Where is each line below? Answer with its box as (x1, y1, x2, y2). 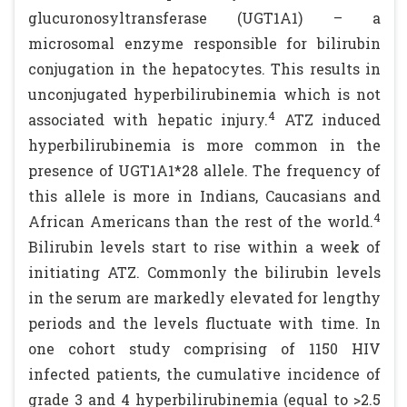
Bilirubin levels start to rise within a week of (28, 237, 381, 256)
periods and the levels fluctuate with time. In (28, 313, 381, 333)
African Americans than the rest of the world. (28, 212, 373, 231)
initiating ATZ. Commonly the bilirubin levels (28, 263, 381, 282)
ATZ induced (275, 110, 382, 129)
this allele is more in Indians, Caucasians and (28, 186, 381, 205)
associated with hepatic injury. (28, 110, 269, 129)
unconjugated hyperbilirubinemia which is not (28, 84, 381, 104)
